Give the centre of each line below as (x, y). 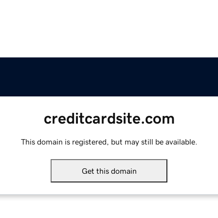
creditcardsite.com (109, 118)
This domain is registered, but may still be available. (109, 142)
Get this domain (109, 171)
